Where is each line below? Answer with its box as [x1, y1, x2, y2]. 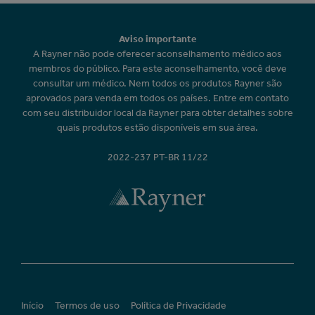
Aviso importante [119, 32, 196, 45]
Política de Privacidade [131, 299, 226, 311]
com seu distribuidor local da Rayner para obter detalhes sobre [22, 106, 293, 119]
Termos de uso [55, 299, 120, 311]
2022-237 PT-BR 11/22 [107, 150, 208, 163]
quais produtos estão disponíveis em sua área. [57, 121, 258, 134]
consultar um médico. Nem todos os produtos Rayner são [33, 77, 282, 89]
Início [21, 299, 44, 311]
